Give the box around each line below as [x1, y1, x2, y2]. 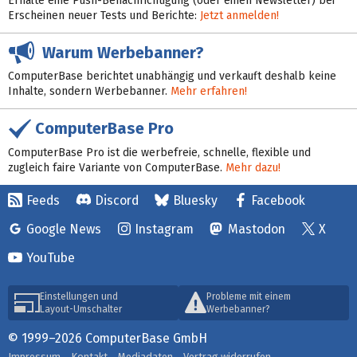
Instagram [135, 221, 194, 237]
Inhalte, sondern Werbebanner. [8, 84, 171, 99]
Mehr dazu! [226, 160, 280, 175]
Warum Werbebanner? [34, 42, 204, 62]
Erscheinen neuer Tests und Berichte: [8, 8, 200, 22]
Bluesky [172, 192, 218, 208]
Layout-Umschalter [40, 303, 122, 315]
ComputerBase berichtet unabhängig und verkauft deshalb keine [8, 69, 336, 84]
